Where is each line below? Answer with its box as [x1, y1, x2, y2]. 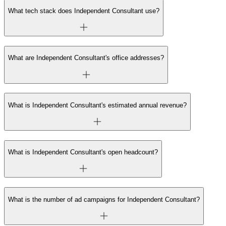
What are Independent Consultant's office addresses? [8, 54, 164, 62]
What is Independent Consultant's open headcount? [8, 148, 158, 156]
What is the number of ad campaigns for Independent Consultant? [8, 195, 200, 203]
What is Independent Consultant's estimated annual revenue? [8, 101, 187, 109]
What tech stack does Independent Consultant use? [8, 7, 159, 15]
